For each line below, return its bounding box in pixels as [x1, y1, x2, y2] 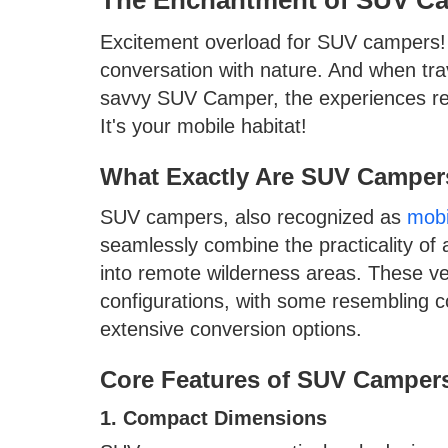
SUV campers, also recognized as [100, 205, 407, 228]
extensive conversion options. [100, 317, 362, 340]
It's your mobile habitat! [100, 114, 307, 137]
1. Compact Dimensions [100, 406, 333, 429]
